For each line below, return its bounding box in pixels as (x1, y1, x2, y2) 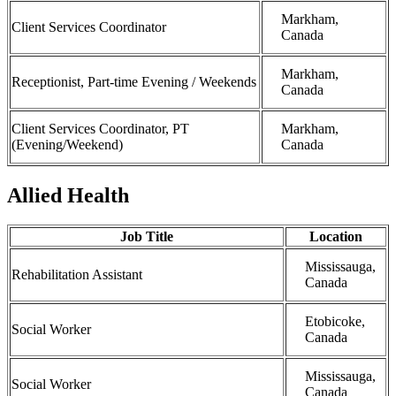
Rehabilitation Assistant (11, 267, 142, 283)
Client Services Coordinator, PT (11, 120, 189, 136)
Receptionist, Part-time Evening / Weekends (11, 73, 256, 89)
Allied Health (7, 183, 129, 207)
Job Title (120, 229, 173, 245)
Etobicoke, (305, 314, 365, 330)
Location (309, 229, 362, 245)
